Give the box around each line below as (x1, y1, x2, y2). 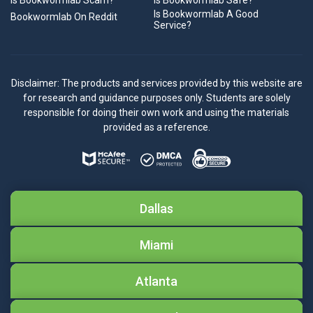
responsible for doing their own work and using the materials (24, 107, 289, 118)
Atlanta (136, 273, 177, 289)
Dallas (140, 201, 173, 216)
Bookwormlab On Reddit (10, 11, 117, 22)
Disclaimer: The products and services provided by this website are (10, 78, 303, 89)
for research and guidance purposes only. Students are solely (22, 92, 291, 103)
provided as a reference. (103, 122, 210, 133)
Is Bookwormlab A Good (153, 8, 259, 20)
